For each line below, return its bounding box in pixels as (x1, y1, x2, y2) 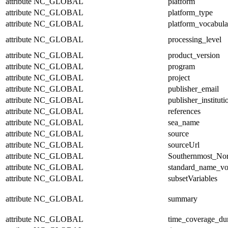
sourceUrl (168, 140, 199, 149)
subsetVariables (168, 174, 217, 183)
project (168, 73, 190, 82)
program (168, 62, 195, 71)
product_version (168, 50, 220, 60)
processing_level (168, 35, 221, 44)
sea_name (168, 118, 199, 127)
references (168, 106, 201, 116)
